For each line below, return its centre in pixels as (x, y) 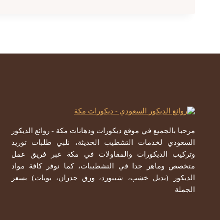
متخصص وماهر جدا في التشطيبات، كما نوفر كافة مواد (103, 167)
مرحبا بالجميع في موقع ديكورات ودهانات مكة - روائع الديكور (103, 132)
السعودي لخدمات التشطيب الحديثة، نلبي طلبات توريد (103, 143)
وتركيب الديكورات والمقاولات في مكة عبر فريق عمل (103, 155)
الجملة (185, 191)
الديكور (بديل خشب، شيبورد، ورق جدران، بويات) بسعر (103, 179)
